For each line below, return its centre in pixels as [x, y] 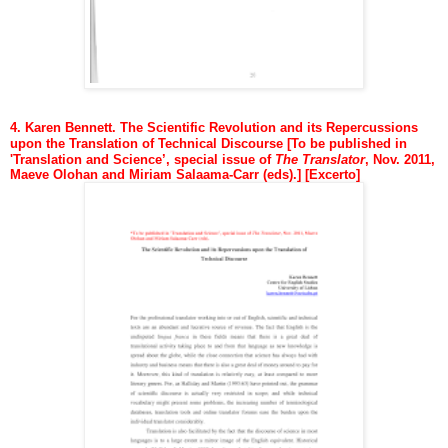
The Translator [320, 159]
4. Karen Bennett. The [76, 127]
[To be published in [347, 143]
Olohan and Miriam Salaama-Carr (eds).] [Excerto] [206, 174]
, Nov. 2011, [400, 159]
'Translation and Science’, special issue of [142, 159]
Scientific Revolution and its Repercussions [282, 127]
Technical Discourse [222, 143]
